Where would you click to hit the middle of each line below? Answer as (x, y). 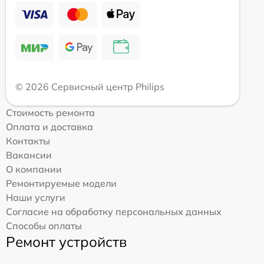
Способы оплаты (44, 226)
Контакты (28, 141)
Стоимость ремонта (50, 113)
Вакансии (29, 155)
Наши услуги (36, 198)
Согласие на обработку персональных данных (114, 212)
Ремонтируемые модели (61, 184)
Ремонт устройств (66, 242)
